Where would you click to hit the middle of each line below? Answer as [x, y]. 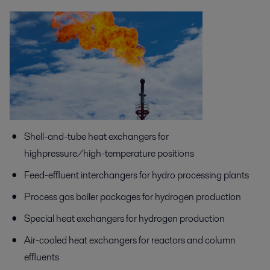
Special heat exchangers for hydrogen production [124, 218]
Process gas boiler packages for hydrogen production [133, 196]
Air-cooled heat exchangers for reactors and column [130, 240]
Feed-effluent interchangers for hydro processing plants [137, 175]
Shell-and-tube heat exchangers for [96, 136]
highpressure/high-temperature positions [109, 153]
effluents [42, 257]
